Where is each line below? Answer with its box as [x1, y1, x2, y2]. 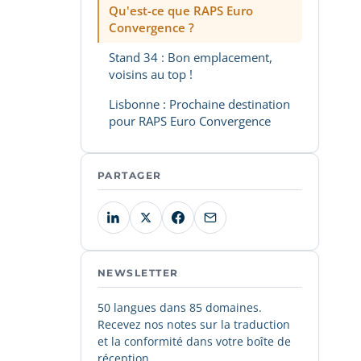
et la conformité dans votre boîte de [98, 334, 291, 349]
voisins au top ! [109, 66, 193, 82]
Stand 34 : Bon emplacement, [109, 49, 272, 65]
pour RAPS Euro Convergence [109, 113, 271, 129]
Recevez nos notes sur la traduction [98, 317, 290, 332]
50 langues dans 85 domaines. [98, 300, 262, 315]
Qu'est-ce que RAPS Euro [109, 2, 253, 19]
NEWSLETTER [98, 267, 179, 279]
